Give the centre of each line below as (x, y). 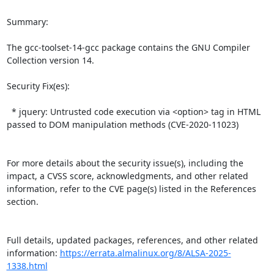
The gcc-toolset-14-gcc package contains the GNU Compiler (128, 47)
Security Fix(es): (40, 86)
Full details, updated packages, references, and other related (132, 240)
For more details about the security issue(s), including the (125, 163)
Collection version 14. (53, 60)
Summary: (27, 21)
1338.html (27, 265)
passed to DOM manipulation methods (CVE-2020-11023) (122, 124)
